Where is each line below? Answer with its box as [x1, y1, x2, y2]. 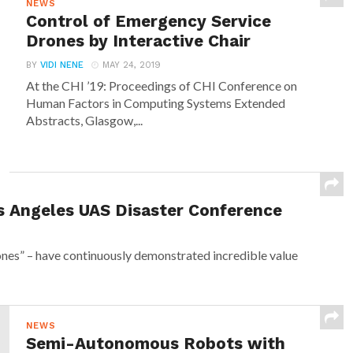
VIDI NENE [40, 60, 84, 70]
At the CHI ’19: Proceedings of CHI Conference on [26, 78, 298, 93]
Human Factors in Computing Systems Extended [26, 95, 286, 110]
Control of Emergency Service [26, 12, 272, 31]
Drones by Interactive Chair [26, 32, 251, 50]
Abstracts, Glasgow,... [26, 113, 143, 128]
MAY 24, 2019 [102, 60, 162, 70]
